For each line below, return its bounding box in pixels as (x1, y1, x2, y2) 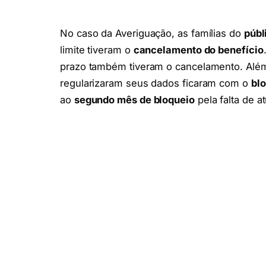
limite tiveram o (60, 44, 134, 56)
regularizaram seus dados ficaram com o (60, 77, 251, 90)
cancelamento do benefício (133, 44, 264, 56)
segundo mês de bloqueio (74, 94, 195, 106)
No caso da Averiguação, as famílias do (60, 27, 244, 40)
